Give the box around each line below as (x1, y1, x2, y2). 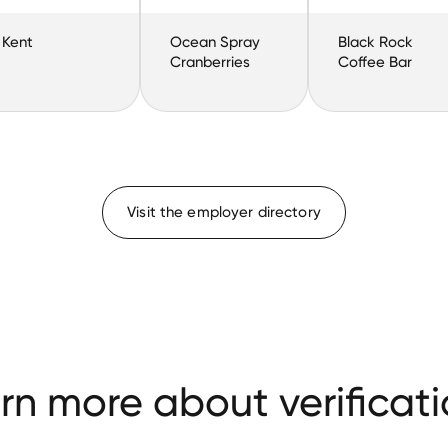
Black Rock (337, 33, 413, 52)
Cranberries (169, 53, 250, 72)
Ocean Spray (169, 33, 260, 52)
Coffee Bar (337, 53, 412, 72)
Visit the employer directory (127, 203, 321, 222)
